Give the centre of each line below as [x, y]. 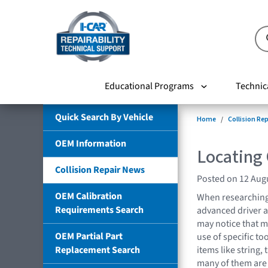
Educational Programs [149, 86]
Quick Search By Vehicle [104, 117]
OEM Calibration [89, 196]
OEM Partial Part [89, 236]
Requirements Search [99, 210]
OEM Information [91, 143]
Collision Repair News [100, 170]
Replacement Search [98, 250]
